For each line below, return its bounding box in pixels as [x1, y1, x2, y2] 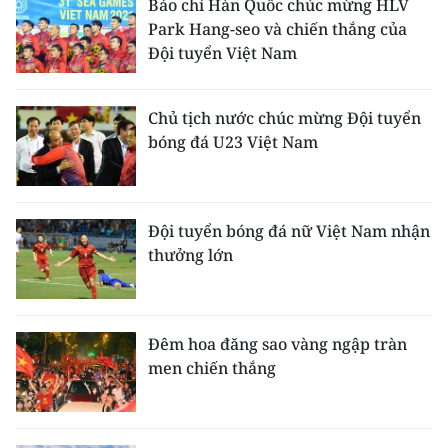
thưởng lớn [148, 244, 233, 266]
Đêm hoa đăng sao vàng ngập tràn [148, 333, 407, 355]
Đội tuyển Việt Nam [148, 42, 297, 64]
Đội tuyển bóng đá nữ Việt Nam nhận [148, 220, 430, 242]
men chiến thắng [148, 357, 276, 379]
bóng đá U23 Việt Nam [148, 131, 318, 153]
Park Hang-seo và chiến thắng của [148, 18, 407, 40]
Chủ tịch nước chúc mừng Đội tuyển [148, 107, 421, 129]
